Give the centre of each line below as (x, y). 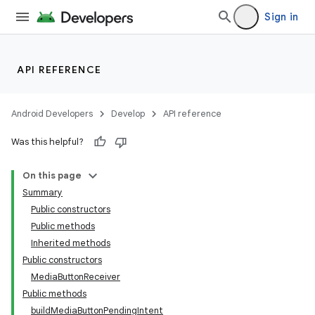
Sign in (281, 17)
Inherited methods (71, 243)
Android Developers (52, 114)
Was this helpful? (47, 142)
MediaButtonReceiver (76, 277)
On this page (52, 175)
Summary (43, 192)
